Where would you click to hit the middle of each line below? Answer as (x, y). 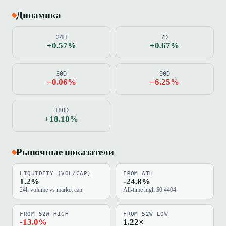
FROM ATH (138, 174)
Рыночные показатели (65, 152)
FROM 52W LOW (146, 214)
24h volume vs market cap (51, 190)
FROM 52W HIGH (44, 214)
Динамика (39, 15)
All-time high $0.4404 (150, 190)
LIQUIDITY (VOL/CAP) (55, 174)
